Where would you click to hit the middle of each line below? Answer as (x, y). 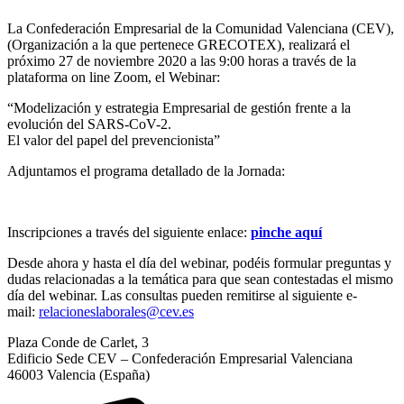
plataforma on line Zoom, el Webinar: (114, 77)
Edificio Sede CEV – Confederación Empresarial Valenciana (180, 358)
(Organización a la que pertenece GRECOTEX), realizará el (179, 44)
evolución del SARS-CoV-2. (89, 124)
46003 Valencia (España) (78, 374)
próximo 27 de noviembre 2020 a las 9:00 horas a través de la (182, 60)
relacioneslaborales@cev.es (116, 311)
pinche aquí (286, 232)
